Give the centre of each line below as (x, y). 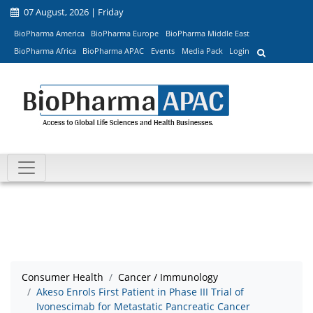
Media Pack (202, 51)
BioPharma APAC (114, 51)
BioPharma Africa (45, 51)
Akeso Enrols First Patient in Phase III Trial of (140, 292)
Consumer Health (63, 277)
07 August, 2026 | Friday (73, 12)
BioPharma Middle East (207, 33)
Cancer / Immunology (168, 277)
